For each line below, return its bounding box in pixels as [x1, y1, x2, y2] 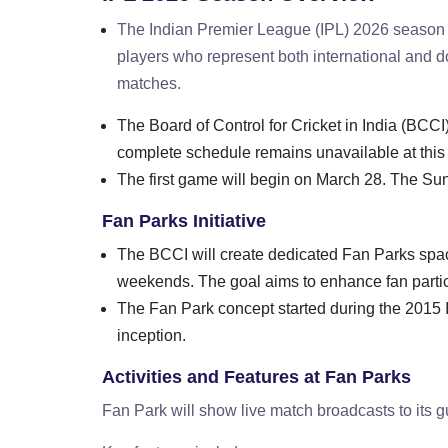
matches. [117, 74, 181, 92]
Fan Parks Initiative [102, 210, 266, 231]
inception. [117, 326, 186, 344]
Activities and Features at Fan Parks [102, 366, 411, 387]
